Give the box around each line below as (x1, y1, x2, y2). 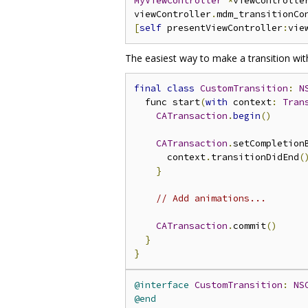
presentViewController (162, 21, 283, 34)
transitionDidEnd (211, 151, 299, 163)
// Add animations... (156, 192, 266, 204)
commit (233, 219, 266, 232)
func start (134, 96, 200, 108)
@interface (134, 278, 189, 291)
